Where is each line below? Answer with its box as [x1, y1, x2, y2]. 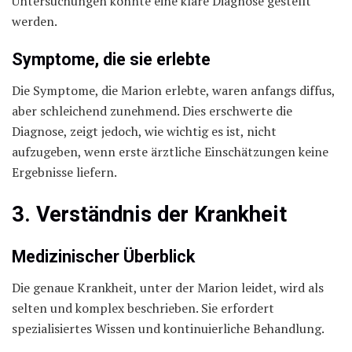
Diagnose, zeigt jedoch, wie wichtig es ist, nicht [12, 123, 277, 141]
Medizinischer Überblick [12, 247, 195, 267]
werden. [12, 12, 57, 30]
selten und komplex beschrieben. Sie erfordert [12, 299, 274, 317]
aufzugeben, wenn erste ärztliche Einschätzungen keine [12, 143, 328, 161]
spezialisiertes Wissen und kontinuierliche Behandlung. [12, 320, 324, 338]
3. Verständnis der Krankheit [12, 201, 287, 227]
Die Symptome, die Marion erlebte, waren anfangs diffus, [12, 82, 335, 100]
